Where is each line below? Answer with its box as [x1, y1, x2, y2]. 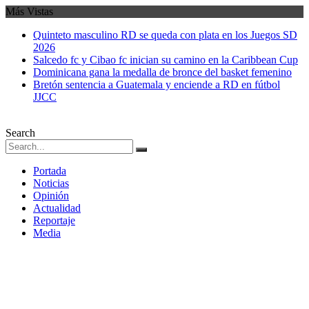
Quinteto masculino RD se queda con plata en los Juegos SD [33, 29, 297, 41]
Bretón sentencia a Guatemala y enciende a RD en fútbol [33, 79, 280, 90]
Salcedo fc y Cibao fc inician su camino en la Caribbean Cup [33, 54, 298, 66]
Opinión [33, 190, 69, 201]
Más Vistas [6, 6, 53, 17]
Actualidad [33, 202, 81, 214]
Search [6, 127, 35, 139]
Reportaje [33, 215, 75, 226]
